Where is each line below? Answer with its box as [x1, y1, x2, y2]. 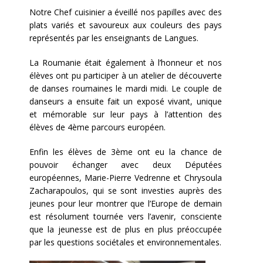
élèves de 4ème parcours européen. [29, 122, 166, 133]
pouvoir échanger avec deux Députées [29, 159, 222, 171]
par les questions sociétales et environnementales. [29, 237, 221, 248]
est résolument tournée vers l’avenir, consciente [29, 211, 222, 222]
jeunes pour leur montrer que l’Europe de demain [29, 198, 222, 210]
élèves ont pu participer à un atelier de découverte [29, 70, 222, 82]
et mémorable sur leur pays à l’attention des [29, 109, 222, 120]
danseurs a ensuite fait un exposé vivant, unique [29, 96, 222, 107]
